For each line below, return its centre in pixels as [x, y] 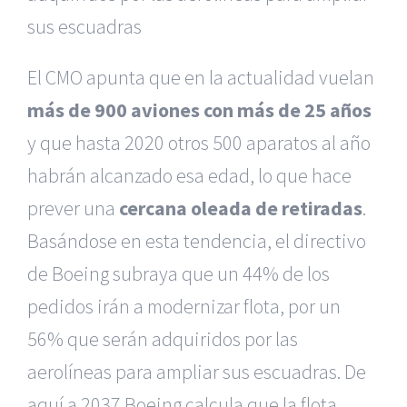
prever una [73, 208]
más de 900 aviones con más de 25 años [199, 110]
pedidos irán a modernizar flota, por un [184, 306]
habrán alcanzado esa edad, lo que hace [189, 175]
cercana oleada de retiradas [241, 208]
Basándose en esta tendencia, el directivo [197, 241]
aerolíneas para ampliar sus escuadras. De [197, 372]
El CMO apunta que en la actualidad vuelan [201, 77]
